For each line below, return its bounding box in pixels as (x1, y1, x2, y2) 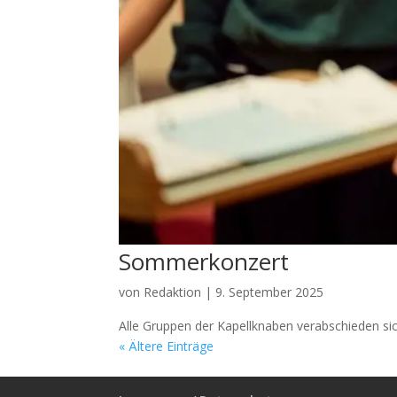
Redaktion (144, 284, 202, 301)
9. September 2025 (215, 284, 324, 301)
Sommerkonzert (119, 245, 290, 278)
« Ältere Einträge (119, 338, 214, 355)
